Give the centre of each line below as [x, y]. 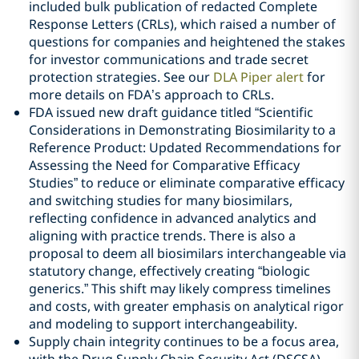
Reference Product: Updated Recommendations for [185, 147]
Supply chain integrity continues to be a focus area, [184, 341]
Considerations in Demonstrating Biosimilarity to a [182, 130]
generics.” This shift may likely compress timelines [180, 288]
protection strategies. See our [121, 77]
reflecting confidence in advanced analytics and [173, 218]
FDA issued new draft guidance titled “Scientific [171, 112]
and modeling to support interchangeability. [163, 324]
